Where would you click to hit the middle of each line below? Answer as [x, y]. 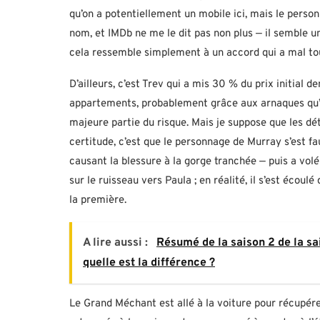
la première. [98, 201]
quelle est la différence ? [149, 263]
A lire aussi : [117, 243]
